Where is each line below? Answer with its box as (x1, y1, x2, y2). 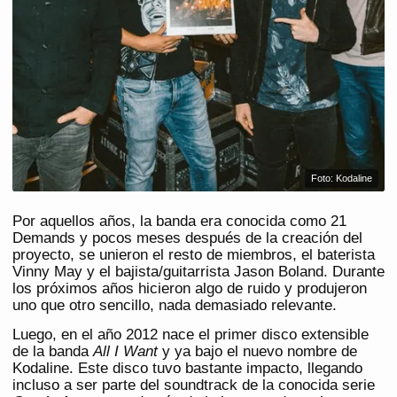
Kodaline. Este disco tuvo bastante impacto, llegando (12, 360, 362, 378)
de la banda (12, 343, 93, 361)
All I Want (93, 343, 158, 361)
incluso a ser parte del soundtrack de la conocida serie (12, 377, 375, 394)
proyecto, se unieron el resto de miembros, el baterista (12, 246, 375, 264)
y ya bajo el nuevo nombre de (158, 343, 357, 361)
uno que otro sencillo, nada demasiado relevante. (12, 297, 337, 315)
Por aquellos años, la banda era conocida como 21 (12, 213, 346, 230)
